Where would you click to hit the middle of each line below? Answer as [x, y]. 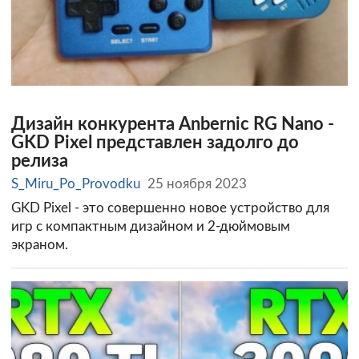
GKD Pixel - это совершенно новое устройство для [170, 208]
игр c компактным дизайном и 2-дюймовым [151, 226]
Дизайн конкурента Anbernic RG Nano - [173, 125]
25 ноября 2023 [198, 184]
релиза [40, 162]
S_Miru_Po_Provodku [76, 184]
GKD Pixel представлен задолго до [155, 143]
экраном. [40, 244]
